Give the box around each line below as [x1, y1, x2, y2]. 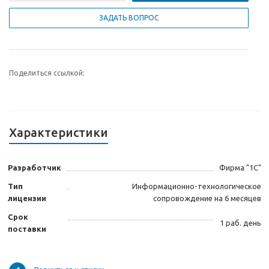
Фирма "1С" [219, 163, 261, 172]
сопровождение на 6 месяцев [153, 194, 261, 203]
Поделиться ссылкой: [9, 69, 85, 77]
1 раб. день [220, 219, 261, 228]
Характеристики [9, 125, 108, 140]
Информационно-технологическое [132, 182, 261, 191]
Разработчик [8, 163, 61, 172]
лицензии [8, 194, 46, 203]
